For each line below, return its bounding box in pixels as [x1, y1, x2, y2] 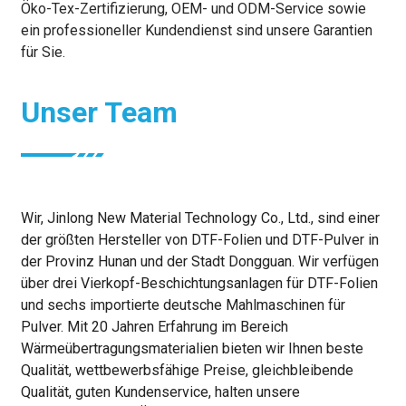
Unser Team [20, 95, 178, 130]
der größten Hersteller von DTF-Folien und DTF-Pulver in [20, 231, 379, 249]
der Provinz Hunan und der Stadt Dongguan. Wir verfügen [20, 253, 379, 271]
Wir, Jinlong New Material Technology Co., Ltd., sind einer [20, 209, 380, 227]
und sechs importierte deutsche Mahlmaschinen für [20, 296, 345, 314]
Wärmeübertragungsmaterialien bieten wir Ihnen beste [20, 340, 363, 358]
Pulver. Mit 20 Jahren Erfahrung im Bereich [20, 318, 288, 336]
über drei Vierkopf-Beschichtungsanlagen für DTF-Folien [20, 275, 378, 293]
